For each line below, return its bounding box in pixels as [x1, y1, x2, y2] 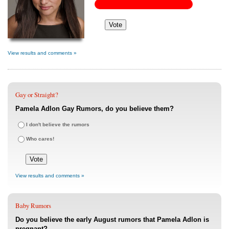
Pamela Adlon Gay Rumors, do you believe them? [15, 104, 174, 112]
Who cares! [26, 135, 54, 142]
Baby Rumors [15, 200, 51, 210]
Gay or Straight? [15, 89, 58, 99]
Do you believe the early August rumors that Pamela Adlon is [15, 215, 209, 223]
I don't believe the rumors [26, 121, 89, 127]
